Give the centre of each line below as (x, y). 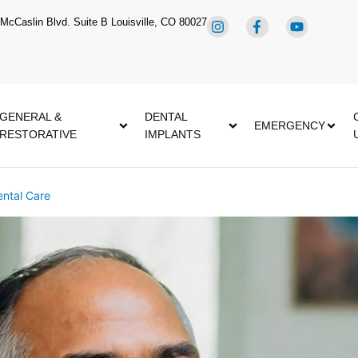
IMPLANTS (172, 135)
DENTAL (165, 117)
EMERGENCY (289, 126)
